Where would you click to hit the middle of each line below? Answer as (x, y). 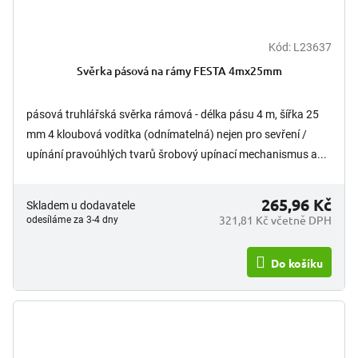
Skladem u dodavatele (81, 205)
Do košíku (297, 263)
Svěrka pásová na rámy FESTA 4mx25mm (179, 70)
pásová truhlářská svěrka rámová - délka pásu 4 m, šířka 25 (173, 114)
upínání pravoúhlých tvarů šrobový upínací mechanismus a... (177, 154)
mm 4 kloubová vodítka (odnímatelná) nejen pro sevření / (167, 134)
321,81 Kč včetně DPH (275, 219)
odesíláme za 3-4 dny (72, 219)
